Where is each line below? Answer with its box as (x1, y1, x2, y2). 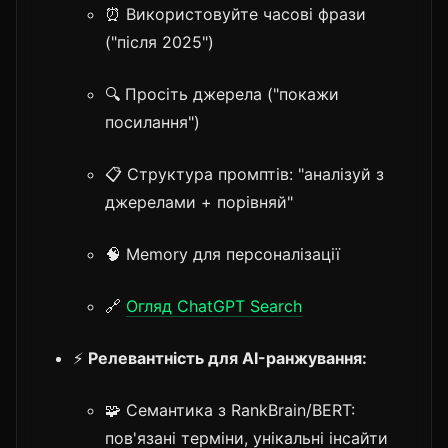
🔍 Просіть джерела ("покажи (105, 83, 339, 104)
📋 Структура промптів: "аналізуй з (105, 163, 384, 184)
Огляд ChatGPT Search (126, 295, 302, 316)
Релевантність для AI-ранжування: (88, 347, 367, 368)
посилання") (105, 111, 200, 132)
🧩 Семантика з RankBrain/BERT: (105, 399, 355, 420)
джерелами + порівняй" (105, 191, 293, 212)
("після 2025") (105, 31, 214, 52)
